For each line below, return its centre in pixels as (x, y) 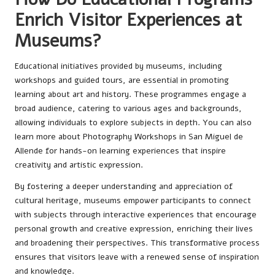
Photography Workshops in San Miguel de (163, 136)
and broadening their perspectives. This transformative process (137, 242)
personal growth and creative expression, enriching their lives (134, 228)
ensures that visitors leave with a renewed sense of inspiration (137, 257)
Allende (29, 150)
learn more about (49, 136)
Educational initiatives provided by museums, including (118, 66)
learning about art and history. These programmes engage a (130, 94)
